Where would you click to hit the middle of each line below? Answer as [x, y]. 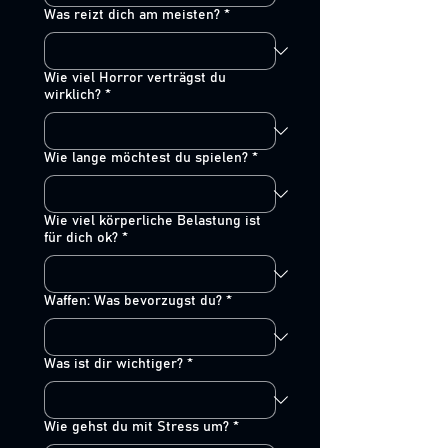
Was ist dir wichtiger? [113, 364]
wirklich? [72, 95]
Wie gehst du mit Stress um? [136, 427]
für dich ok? [81, 238]
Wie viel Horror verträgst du [135, 78]
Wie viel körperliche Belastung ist [152, 221]
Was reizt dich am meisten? [132, 15]
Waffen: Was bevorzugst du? [133, 301]
